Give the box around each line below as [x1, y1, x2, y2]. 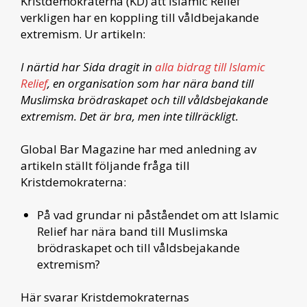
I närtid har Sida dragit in [21, 58, 155, 75]
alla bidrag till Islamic [155, 58, 265, 75]
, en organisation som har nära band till [47, 75, 254, 91]
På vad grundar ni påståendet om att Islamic [37, 206, 279, 223]
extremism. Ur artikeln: [21, 25, 145, 42]
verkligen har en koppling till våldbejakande [21, 9, 259, 25]
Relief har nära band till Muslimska [37, 223, 228, 239]
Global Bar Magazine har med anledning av [21, 140, 256, 157]
